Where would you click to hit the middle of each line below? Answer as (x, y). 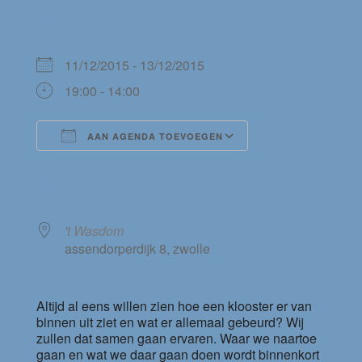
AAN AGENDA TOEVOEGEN (153, 137)
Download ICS (106, 166)
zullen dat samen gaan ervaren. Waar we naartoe (176, 339)
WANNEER (77, 21)
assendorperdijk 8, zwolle (137, 249)
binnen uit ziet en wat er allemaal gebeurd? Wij (170, 322)
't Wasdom (94, 231)
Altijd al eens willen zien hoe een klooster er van (174, 306)
